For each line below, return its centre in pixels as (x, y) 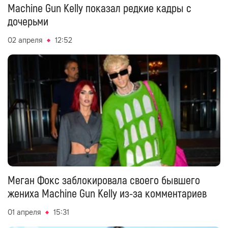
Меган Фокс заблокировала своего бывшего (104, 181)
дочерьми (28, 22)
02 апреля (25, 40)
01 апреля (24, 212)
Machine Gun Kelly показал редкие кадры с (99, 9)
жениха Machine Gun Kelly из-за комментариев (107, 194)
